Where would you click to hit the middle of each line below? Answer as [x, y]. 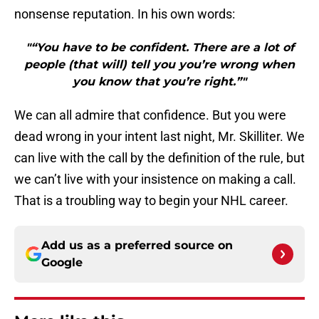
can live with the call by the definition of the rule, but [159, 158]
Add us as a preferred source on [137, 246]
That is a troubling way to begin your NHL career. [151, 201]
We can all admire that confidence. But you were [150, 115]
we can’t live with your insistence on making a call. [155, 179]
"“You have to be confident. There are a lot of [159, 48]
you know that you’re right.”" [159, 82]
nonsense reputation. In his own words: [125, 14]
